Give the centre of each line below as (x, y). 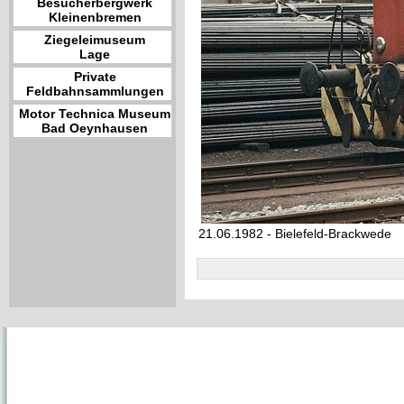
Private (95, 77)
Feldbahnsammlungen (95, 91)
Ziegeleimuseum (95, 40)
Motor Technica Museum (95, 114)
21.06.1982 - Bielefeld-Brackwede (295, 234)
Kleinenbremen (95, 17)
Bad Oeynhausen (95, 128)
